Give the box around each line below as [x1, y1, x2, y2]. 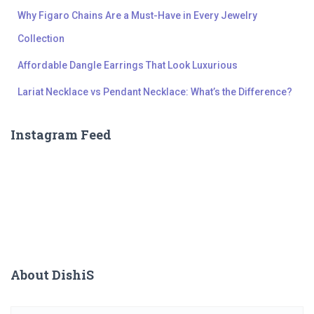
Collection [18, 33, 64, 45]
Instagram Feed [11, 126, 111, 144]
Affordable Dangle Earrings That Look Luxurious [18, 60, 238, 71]
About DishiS [11, 266, 94, 284]
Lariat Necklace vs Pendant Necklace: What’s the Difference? [18, 86, 292, 98]
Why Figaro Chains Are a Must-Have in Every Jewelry [18, 10, 257, 22]
